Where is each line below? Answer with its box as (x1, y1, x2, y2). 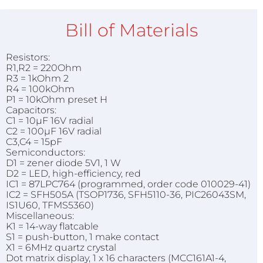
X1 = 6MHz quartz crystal (6, 241, 116, 253)
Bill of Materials (65, 19, 198, 41)
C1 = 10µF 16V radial (6, 114, 93, 126)
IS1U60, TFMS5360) (6, 199, 94, 211)
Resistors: (6, 51, 50, 63)
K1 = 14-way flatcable (6, 220, 99, 232)
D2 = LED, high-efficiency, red (6, 167, 141, 179)
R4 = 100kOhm (6, 83, 75, 95)
